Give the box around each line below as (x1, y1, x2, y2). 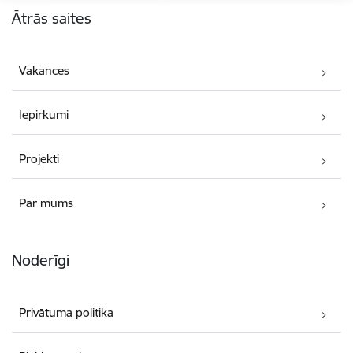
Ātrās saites (12, 9, 91, 28)
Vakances (19, 63, 70, 79)
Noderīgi (12, 251, 69, 270)
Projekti (19, 151, 60, 167)
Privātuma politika (19, 305, 114, 321)
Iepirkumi (19, 107, 69, 123)
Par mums (19, 195, 74, 211)
